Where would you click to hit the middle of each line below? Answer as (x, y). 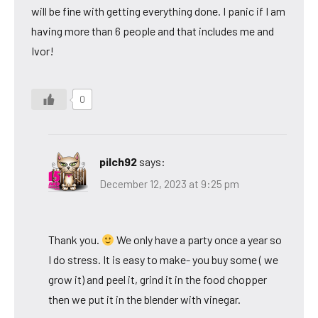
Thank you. (75, 240)
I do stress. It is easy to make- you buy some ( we (163, 260)
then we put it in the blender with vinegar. (144, 300)
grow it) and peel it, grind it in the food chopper (158, 280)
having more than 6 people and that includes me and (153, 31)
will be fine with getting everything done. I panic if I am (158, 11)
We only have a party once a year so (198, 240)
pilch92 (118, 161)
